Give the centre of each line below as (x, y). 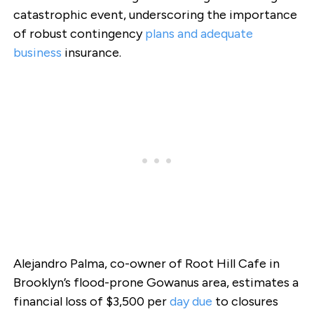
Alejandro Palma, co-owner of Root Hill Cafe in (146, 264)
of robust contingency (79, 33)
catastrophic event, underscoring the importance (155, 14)
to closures (245, 302)
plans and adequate (199, 33)
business (37, 52)
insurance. (91, 52)
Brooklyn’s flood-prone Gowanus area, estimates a (156, 283)
